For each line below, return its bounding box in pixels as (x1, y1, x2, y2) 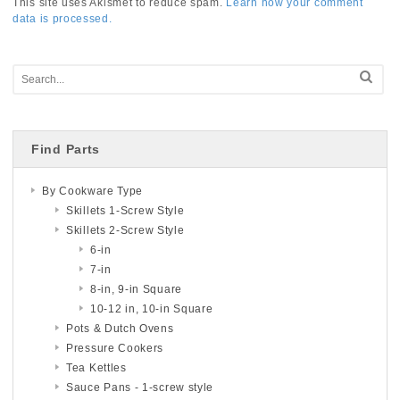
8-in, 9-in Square (90, 282, 182, 296)
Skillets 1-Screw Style (66, 204, 185, 217)
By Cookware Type (42, 184, 144, 197)
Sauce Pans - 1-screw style (66, 380, 214, 394)
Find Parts (31, 141, 100, 156)
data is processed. (12, 12, 112, 25)
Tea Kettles (66, 361, 127, 374)
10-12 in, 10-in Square (90, 302, 213, 315)
